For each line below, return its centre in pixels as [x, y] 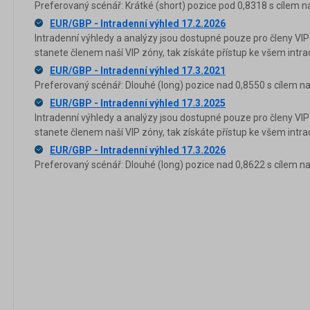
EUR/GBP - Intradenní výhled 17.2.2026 [138, 23]
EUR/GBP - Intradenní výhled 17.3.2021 [138, 70]
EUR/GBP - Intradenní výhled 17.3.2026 [138, 150]
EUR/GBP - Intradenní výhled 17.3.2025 [138, 103]
